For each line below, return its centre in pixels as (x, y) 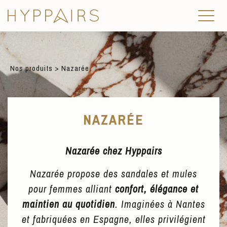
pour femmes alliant (72, 189)
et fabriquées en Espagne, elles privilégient (113, 219)
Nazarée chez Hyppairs (113, 151)
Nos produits (31, 68)
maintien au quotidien (68, 204)
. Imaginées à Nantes (160, 204)
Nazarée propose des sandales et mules (113, 174)
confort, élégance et (157, 189)
